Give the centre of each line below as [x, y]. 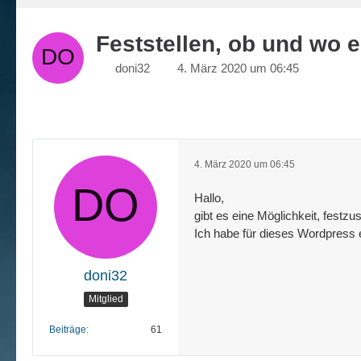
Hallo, [209, 198]
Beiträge [68, 330]
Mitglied [106, 299]
